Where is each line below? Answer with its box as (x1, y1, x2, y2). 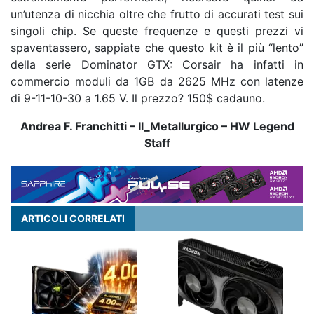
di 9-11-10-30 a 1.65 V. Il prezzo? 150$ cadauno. (11, 91, 265, 106)
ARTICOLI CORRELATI (21, 212, 125, 224)
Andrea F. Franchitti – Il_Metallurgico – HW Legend (20, 119, 294, 134)
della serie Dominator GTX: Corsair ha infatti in (11, 57, 303, 72)
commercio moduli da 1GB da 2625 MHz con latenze (11, 74, 303, 89)
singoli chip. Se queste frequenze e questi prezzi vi (11, 24, 303, 39)
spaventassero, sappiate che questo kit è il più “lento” (11, 41, 303, 55)
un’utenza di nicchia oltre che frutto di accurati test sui (11, 7, 303, 22)
